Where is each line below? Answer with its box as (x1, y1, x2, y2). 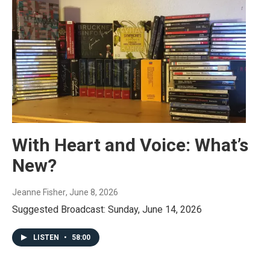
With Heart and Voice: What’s (12, 134, 248, 156)
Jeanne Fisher (12, 187, 66, 198)
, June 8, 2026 (66, 187, 118, 198)
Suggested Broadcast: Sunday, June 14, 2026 (12, 204, 202, 216)
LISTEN (33, 233, 61, 242)
